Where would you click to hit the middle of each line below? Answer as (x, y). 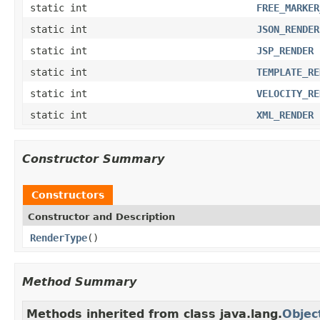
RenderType (59, 237)
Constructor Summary (93, 159)
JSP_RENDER (285, 50)
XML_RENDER (285, 115)
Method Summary (79, 281)
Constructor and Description (101, 216)
